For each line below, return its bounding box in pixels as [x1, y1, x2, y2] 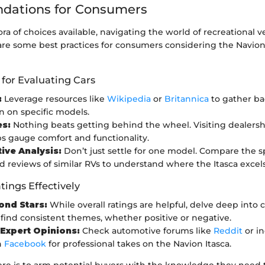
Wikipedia [107, 93, 151, 105]
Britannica [164, 93, 209, 105]
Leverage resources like [2, 93, 107, 105]
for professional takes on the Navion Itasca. [46, 238, 231, 250]
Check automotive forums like [80, 225, 214, 237]
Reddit [214, 225, 243, 237]
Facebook [4, 238, 46, 250]
